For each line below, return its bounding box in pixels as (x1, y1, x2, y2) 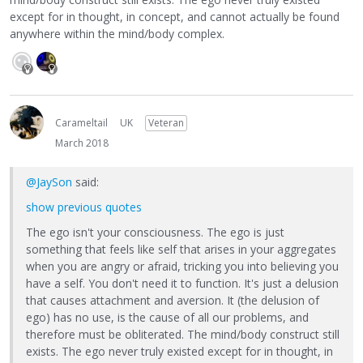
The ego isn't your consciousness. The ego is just (26, 224, 284, 240)
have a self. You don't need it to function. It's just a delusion (26, 275, 339, 291)
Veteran (148, 115, 184, 130)
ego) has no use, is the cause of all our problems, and (26, 309, 309, 325)
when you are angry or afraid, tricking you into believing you (26, 258, 339, 274)
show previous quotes (26, 199, 142, 215)
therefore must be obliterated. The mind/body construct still (26, 326, 340, 342)
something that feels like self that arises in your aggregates (26, 241, 336, 257)
